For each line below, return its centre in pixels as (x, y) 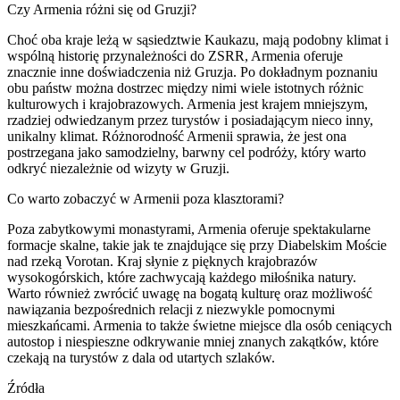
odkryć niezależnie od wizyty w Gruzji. (118, 168)
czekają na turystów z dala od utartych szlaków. (141, 357)
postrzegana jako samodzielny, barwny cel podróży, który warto (187, 152)
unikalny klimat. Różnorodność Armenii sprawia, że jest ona (177, 136)
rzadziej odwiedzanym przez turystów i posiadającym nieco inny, (190, 120)
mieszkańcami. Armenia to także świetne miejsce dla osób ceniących (200, 325)
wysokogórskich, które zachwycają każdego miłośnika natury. (182, 277)
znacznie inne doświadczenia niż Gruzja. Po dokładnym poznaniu (192, 71)
